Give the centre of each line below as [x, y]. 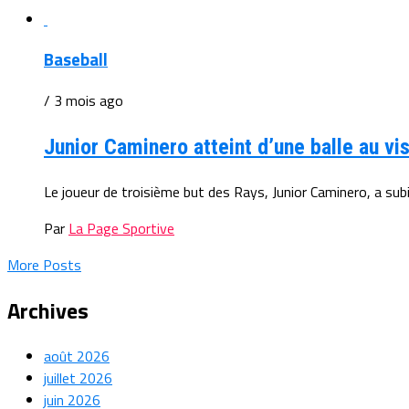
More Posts [44, 264]
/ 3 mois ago [84, 101]
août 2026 [77, 356]
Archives [48, 310]
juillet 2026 [78, 378]
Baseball [76, 60]
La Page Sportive [121, 228]
